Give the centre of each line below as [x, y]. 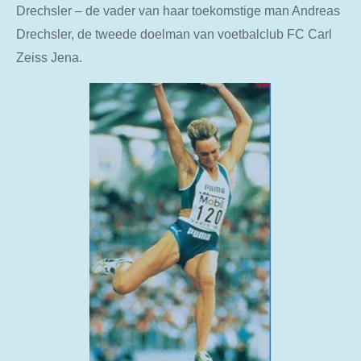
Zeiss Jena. [49, 58]
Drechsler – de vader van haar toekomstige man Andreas [178, 11]
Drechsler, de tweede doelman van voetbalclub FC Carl [174, 34]
